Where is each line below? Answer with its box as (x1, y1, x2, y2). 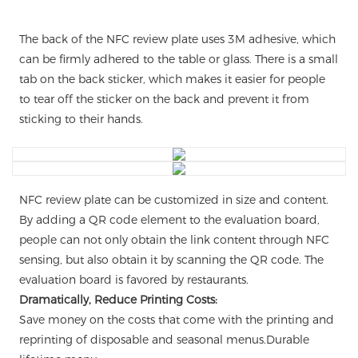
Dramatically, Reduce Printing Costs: (18, 292, 217, 308)
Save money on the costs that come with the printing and (18, 312, 334, 328)
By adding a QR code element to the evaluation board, (18, 213, 320, 228)
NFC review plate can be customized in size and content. (18, 193, 328, 208)
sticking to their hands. (18, 112, 143, 127)
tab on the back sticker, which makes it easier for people (18, 72, 325, 87)
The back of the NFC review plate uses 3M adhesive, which (18, 32, 336, 47)
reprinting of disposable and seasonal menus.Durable (18, 332, 309, 348)
